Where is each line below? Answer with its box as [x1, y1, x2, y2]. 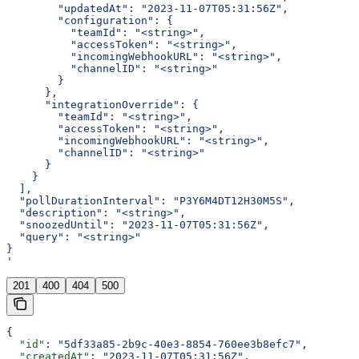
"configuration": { [6, 14, 173, 27]
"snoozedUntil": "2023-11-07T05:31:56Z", [6, 219, 269, 232]
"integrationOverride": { [6, 99, 199, 111]
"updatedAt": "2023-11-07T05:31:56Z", [6, 2, 288, 15]
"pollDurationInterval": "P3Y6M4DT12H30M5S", [6, 195, 295, 208]
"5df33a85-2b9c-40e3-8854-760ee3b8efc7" [58, 338, 301, 351]
